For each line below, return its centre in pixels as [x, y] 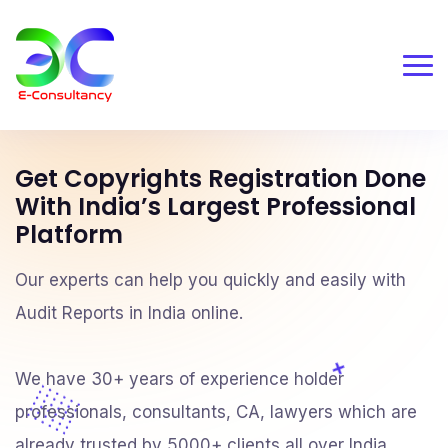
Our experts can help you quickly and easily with [210, 280]
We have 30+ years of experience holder [179, 379]
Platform [69, 234]
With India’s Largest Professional [215, 206]
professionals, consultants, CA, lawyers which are [216, 412]
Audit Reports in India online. [129, 313]
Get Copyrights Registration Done [220, 178]
